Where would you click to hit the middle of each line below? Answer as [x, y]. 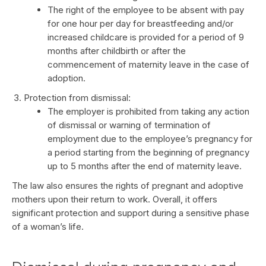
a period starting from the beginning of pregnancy [148, 152]
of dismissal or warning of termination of [129, 125]
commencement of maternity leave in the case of [148, 64]
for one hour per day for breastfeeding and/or [140, 23]
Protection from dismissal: [77, 98]
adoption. [66, 78]
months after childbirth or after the [117, 51]
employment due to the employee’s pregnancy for [150, 139]
